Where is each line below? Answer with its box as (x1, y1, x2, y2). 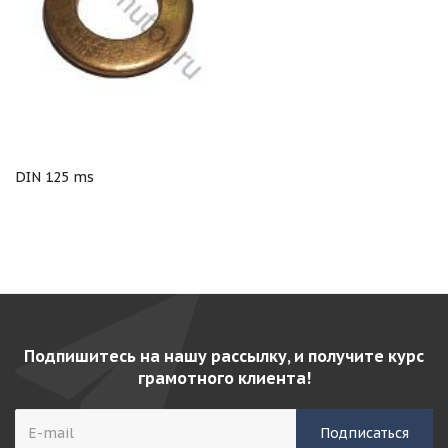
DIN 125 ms (15, 168, 94, 186)
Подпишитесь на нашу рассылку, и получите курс (24, 346, 424, 366)
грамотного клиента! (137, 368, 311, 388)
